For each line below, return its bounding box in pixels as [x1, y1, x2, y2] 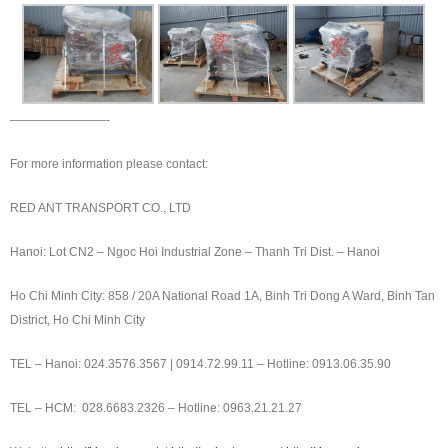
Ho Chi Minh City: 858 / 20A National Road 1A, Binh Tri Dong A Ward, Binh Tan [10, 288, 435, 303]
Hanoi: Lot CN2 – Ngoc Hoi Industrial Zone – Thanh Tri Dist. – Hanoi [10, 244, 380, 259]
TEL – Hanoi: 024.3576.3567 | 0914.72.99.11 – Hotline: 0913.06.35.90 [10, 356, 391, 371]
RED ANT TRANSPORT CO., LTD [10, 200, 191, 215]
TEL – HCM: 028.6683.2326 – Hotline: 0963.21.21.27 [10, 400, 302, 415]
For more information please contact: [10, 156, 208, 171]
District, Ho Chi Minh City [10, 312, 145, 327]
